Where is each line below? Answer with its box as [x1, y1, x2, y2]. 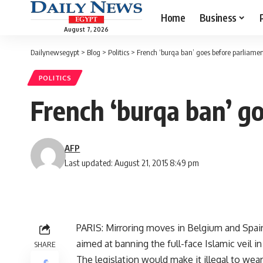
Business [199, 11, 237, 24]
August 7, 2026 [64, 25, 109, 33]
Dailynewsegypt [31, 48, 79, 57]
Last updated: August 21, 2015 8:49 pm [65, 157, 200, 168]
